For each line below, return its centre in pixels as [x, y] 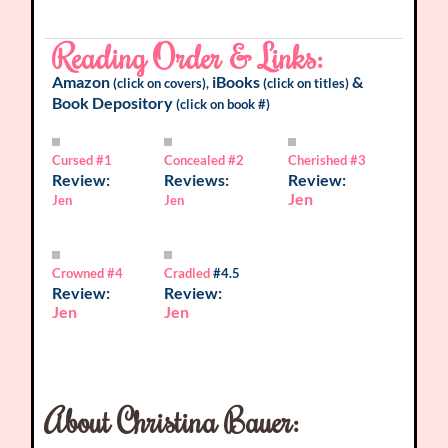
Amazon [81, 81]
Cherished [318, 159]
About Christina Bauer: [172, 420]
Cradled [187, 272]
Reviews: [197, 179]
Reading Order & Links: [188, 56]
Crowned [78, 272]
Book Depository [113, 102]
